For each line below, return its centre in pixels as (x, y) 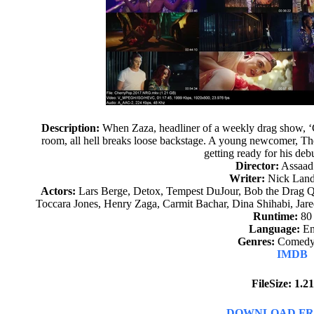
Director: (258, 166)
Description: (70, 128)
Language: (274, 229)
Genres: (256, 241)
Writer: (247, 178)
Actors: (59, 191)
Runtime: (276, 216)
